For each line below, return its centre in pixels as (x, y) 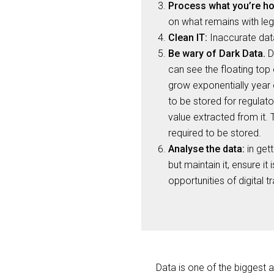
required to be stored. (215, 133)
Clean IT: (188, 38)
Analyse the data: (206, 149)
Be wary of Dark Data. (217, 54)
